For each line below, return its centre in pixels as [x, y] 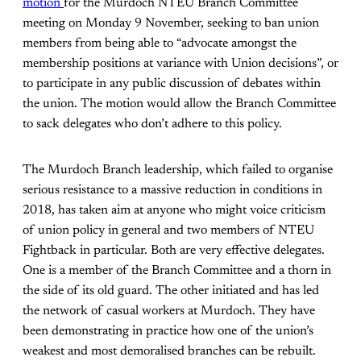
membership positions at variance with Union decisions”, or [180, 64]
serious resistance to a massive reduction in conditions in [172, 191]
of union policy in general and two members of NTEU [168, 231]
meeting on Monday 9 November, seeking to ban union [171, 24]
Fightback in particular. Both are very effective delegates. [174, 251]
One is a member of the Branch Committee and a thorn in [177, 271]
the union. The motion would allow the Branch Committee [179, 104]
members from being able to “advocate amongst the [160, 44]
